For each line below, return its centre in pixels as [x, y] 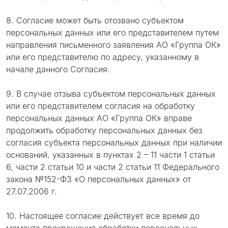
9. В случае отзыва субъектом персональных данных [111, 94]
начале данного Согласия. [58, 69]
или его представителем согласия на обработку [101, 106]
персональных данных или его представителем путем [112, 33]
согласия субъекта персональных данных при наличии [114, 142]
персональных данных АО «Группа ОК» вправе [99, 118]
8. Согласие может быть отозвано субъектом [95, 20]
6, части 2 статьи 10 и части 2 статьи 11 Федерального [113, 167]
